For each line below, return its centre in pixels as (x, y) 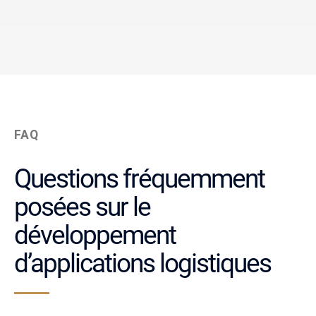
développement (95, 235)
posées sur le (82, 207)
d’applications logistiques (142, 263)
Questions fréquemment (139, 178)
